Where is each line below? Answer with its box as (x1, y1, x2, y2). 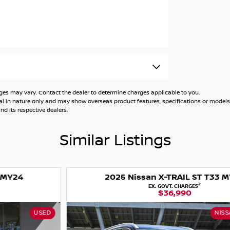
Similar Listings (59, 131, 171, 150)
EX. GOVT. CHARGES (89, 183, 139, 190)
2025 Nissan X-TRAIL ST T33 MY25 (45, 172, 185, 183)
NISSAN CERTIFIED (155, 209, 214, 217)
